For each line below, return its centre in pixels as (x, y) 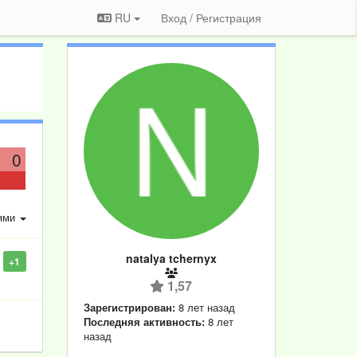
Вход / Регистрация (211, 18)
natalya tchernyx (171, 258)
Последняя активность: (144, 321)
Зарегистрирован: (129, 307)
